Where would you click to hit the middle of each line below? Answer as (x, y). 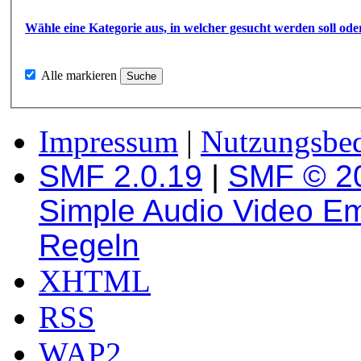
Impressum (108, 141)
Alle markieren (79, 76)
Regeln (89, 245)
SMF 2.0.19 (120, 176)
